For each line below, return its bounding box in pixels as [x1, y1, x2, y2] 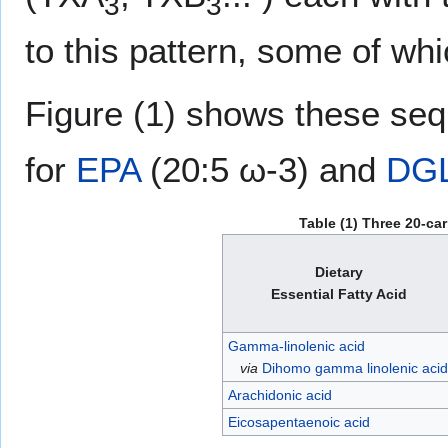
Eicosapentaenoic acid [228, 413, 371, 430]
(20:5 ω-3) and [140, 149, 386, 189]
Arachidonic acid [228, 386, 333, 403]
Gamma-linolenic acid [228, 337, 366, 354]
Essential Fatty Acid [270, 285, 407, 302]
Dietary [314, 263, 363, 280]
